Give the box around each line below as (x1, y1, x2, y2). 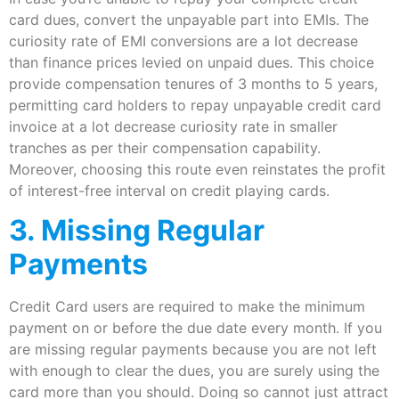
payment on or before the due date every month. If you (9, 318, 382, 337)
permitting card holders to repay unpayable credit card (9, 95, 381, 114)
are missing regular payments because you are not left (9, 339, 377, 358)
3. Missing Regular (9, 212, 265, 248)
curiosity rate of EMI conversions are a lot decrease (9, 31, 358, 50)
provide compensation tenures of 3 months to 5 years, (9, 74, 378, 93)
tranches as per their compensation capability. (9, 138, 321, 157)
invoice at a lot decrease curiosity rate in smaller (9, 117, 338, 135)
